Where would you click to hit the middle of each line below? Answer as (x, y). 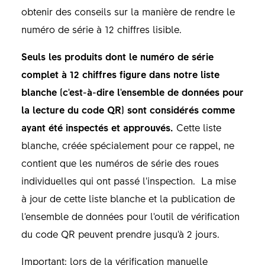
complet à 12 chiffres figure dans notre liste (120, 74)
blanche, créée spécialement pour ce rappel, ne (127, 145)
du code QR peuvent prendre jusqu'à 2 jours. (122, 233)
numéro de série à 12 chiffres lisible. (103, 29)
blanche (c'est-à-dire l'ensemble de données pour (132, 91)
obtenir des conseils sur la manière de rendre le (128, 11)
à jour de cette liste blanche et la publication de (128, 198)
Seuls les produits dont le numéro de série (117, 56)
